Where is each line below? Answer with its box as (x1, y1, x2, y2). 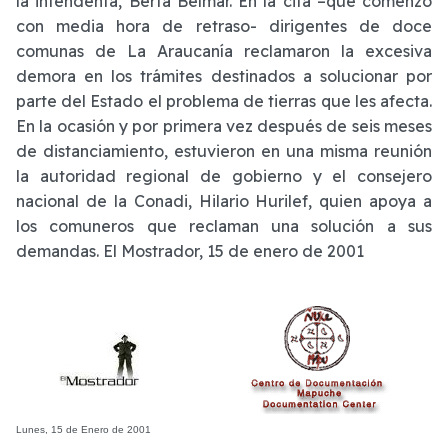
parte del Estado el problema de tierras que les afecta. (16, 90, 432, 111)
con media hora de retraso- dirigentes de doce (16, 15, 432, 36)
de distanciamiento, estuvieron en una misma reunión (16, 140, 432, 161)
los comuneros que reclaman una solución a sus (16, 215, 432, 236)
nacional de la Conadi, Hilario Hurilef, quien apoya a (16, 190, 432, 211)
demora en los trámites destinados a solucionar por (16, 65, 432, 86)
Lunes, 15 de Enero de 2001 (16, 423, 151, 435)
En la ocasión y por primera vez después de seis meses (16, 115, 432, 136)
